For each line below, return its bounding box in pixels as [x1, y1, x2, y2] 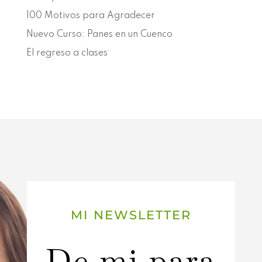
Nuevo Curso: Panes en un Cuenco [26, 30, 173, 40]
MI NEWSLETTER [70, 207, 191, 222]
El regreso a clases [26, 49, 108, 58]
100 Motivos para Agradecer [26, 11, 155, 21]
